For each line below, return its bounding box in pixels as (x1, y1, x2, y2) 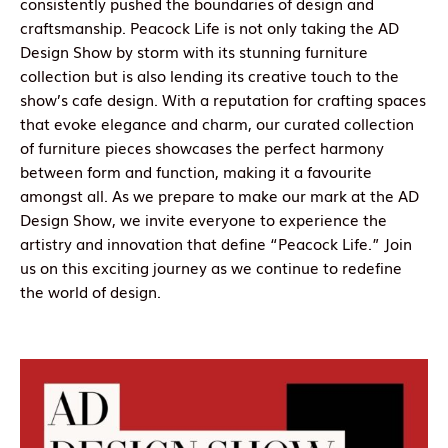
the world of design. (20, 280, 161, 303)
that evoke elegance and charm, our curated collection (20, 112, 414, 135)
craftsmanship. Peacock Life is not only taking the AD (20, 16, 399, 39)
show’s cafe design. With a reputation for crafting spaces (20, 88, 426, 111)
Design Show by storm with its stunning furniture (20, 40, 368, 63)
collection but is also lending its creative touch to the (20, 64, 399, 87)
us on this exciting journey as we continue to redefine (20, 256, 402, 279)
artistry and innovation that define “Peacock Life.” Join (20, 232, 412, 255)
